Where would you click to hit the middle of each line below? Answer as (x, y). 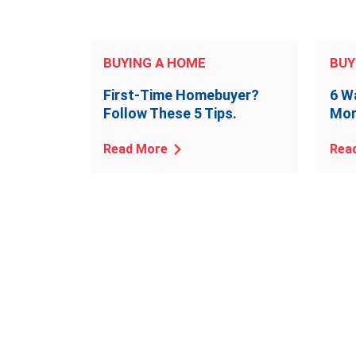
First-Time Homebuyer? (181, 95)
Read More (135, 149)
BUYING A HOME (155, 63)
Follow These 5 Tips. (170, 113)
